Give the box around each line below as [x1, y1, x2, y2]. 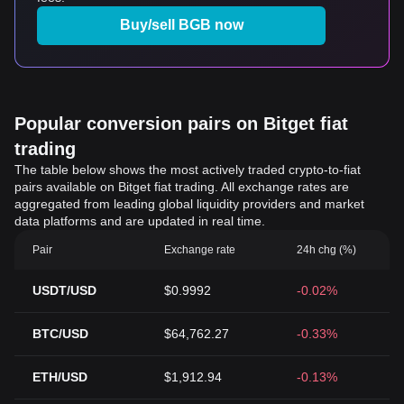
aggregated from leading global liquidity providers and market [14, 197, 364, 211]
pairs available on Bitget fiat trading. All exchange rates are [14, 179, 349, 194]
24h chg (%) [296, 243, 356, 256]
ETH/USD [32, 370, 87, 384]
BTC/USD [32, 326, 88, 341]
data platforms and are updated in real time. [14, 214, 265, 228]
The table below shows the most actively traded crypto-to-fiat [14, 162, 361, 177]
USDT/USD [32, 283, 96, 298]
